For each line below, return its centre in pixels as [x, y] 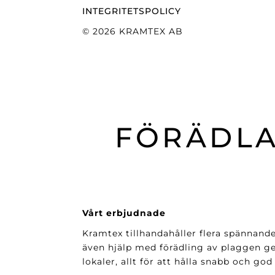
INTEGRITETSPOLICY [132, 11]
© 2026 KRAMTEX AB [133, 31]
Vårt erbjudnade [124, 213]
